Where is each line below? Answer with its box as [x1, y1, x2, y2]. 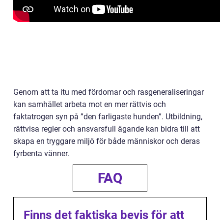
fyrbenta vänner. [13, 149, 69, 159]
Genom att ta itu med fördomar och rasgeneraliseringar [13, 87, 204, 97]
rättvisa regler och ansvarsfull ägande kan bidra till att [13, 124, 200, 134]
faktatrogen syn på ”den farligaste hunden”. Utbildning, [13, 112, 202, 122]
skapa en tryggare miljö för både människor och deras [13, 137, 200, 146]
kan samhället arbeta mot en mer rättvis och [13, 100, 166, 110]
